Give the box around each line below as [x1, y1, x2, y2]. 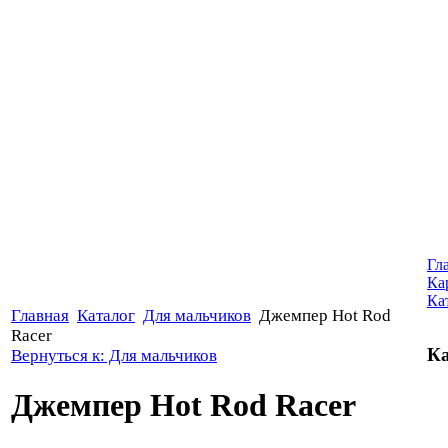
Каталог [77, 305, 135, 325]
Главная [11, 305, 69, 325]
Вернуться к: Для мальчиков [11, 345, 217, 365]
